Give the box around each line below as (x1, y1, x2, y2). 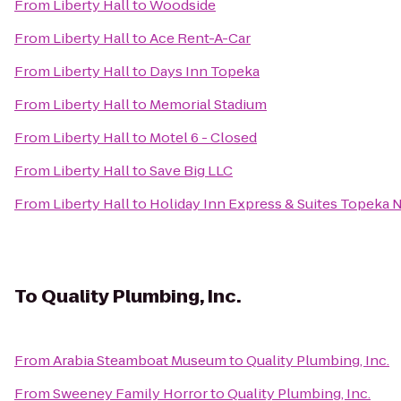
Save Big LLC (149, 161, 233, 180)
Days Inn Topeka (149, 62, 260, 81)
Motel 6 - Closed (149, 128, 257, 147)
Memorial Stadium (149, 95, 267, 114)
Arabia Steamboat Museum (53, 351, 226, 370)
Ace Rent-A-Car (149, 29, 251, 47)
